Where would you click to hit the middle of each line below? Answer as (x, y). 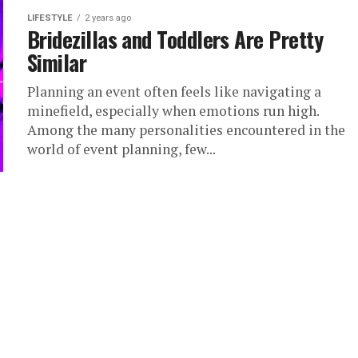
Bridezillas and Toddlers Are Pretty (175, 39)
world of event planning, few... (121, 149)
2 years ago (108, 18)
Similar (57, 62)
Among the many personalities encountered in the (186, 130)
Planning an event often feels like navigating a (174, 91)
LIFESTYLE (50, 18)
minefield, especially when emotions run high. (173, 111)
